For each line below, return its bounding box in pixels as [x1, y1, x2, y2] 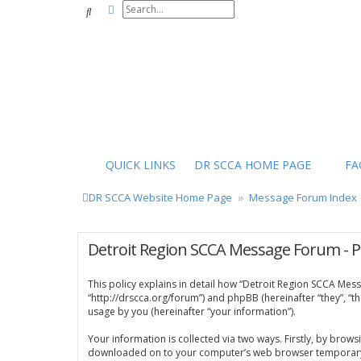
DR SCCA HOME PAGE [194, 157, 311, 172]
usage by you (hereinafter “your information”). [88, 305, 296, 318]
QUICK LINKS [106, 157, 176, 172]
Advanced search [114, 2, 199, 16]
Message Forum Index [249, 190, 357, 205]
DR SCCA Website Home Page [89, 190, 232, 205]
